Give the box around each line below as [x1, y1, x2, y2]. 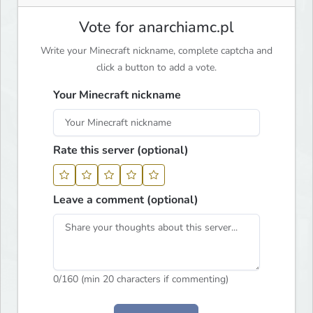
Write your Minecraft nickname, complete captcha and [41, 43, 272, 57]
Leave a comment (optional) [53, 191, 199, 208]
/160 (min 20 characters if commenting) [59, 272, 229, 286]
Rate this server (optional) [53, 142, 189, 158]
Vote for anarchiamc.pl [79, 16, 234, 38]
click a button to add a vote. [96, 60, 217, 74]
